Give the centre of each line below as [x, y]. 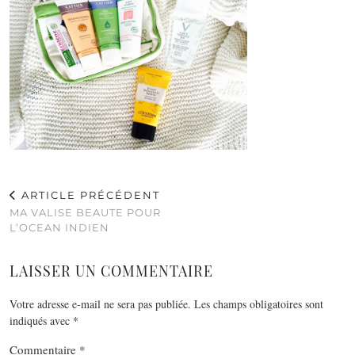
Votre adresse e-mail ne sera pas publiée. [100, 303]
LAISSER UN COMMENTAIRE [111, 271]
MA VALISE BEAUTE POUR [85, 212]
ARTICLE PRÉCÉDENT [89, 195]
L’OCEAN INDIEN [59, 227]
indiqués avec [41, 320]
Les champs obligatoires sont [259, 303]
